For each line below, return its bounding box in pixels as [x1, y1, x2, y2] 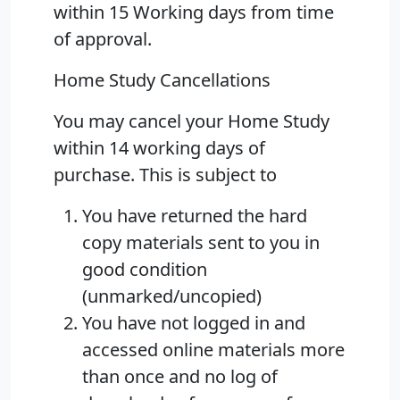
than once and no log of [82, 364, 278, 389]
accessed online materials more [82, 337, 345, 362]
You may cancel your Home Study [54, 109, 329, 134]
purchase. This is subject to [54, 162, 277, 187]
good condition [82, 257, 207, 282]
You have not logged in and [82, 311, 305, 336]
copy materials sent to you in [82, 230, 320, 255]
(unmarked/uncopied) [82, 284, 262, 309]
